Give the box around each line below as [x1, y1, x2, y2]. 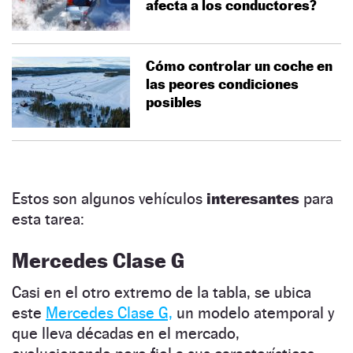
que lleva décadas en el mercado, [12, 323, 240, 343]
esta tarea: [12, 209, 84, 229]
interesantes [206, 188, 303, 208]
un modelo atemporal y [173, 303, 334, 322]
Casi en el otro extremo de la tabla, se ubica [12, 282, 311, 302]
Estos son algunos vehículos [12, 188, 206, 208]
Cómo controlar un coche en [146, 57, 333, 74]
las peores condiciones [146, 75, 299, 92]
